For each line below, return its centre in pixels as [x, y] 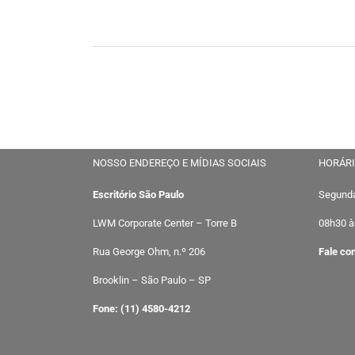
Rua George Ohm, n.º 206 [149, 252]
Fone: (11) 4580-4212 [141, 309]
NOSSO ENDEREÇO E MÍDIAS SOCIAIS [179, 163]
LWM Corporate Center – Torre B [165, 223]
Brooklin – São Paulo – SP [152, 280]
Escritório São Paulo [138, 195]
